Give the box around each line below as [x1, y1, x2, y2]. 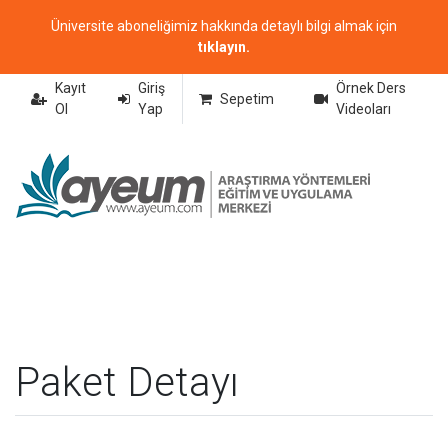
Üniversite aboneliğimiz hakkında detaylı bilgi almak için [51, 18, 397, 34]
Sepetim [219, 90, 274, 107]
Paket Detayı [15, 359, 239, 406]
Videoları [335, 101, 391, 117]
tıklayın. [198, 39, 250, 55]
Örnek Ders [335, 80, 406, 96]
